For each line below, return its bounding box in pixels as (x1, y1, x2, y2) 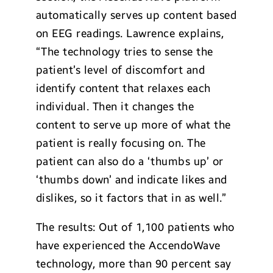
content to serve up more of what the (35, 118, 231, 132)
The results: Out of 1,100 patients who (35, 221, 235, 234)
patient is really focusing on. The (35, 136, 206, 150)
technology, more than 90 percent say (35, 257, 232, 271)
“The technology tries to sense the (35, 45, 213, 58)
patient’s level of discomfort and (35, 63, 205, 77)
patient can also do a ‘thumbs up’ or (35, 155, 224, 168)
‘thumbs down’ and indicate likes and (35, 173, 227, 186)
